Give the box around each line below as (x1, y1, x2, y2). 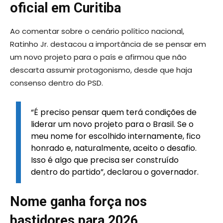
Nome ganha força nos (10, 193, 147, 210)
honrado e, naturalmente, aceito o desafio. (31, 142, 197, 154)
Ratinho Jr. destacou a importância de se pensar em (10, 38, 206, 49)
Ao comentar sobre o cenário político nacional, (10, 25, 184, 36)
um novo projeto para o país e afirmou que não (10, 51, 187, 62)
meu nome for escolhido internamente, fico (31, 130, 201, 142)
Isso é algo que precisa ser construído (31, 154, 179, 166)
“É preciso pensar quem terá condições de (31, 106, 197, 118)
